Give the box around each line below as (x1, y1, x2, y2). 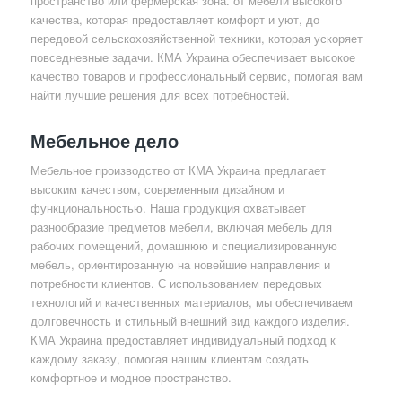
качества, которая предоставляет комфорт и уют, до (30, 11, 319, 29)
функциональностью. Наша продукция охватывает (30, 199, 306, 217)
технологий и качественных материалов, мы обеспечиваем (30, 293, 353, 311)
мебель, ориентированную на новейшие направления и (30, 256, 330, 274)
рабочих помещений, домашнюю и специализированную (30, 237, 337, 255)
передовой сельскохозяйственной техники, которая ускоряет (30, 30, 363, 48)
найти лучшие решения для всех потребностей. (30, 86, 290, 104)
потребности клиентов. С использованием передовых (30, 275, 322, 293)
